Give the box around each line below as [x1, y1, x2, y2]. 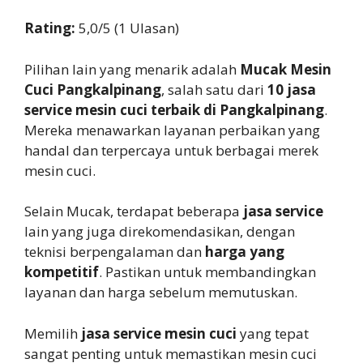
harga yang [205, 242, 284, 262]
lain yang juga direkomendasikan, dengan [24, 222, 295, 241]
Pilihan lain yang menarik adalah [24, 59, 240, 79]
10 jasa [267, 79, 316, 99]
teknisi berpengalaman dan [24, 242, 205, 262]
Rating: [24, 19, 79, 38]
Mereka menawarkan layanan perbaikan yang [24, 120, 320, 139]
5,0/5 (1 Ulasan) [79, 19, 179, 38]
